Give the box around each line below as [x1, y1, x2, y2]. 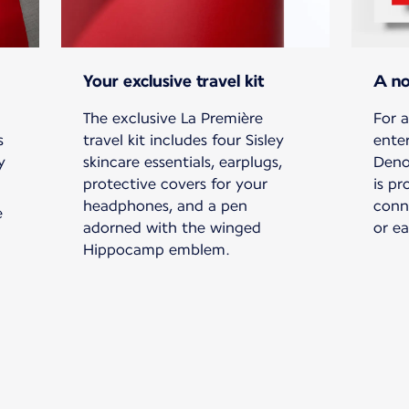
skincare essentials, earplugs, [83, 153, 283, 172]
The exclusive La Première [83, 110, 264, 128]
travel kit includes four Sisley [83, 131, 285, 150]
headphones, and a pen [83, 197, 248, 215]
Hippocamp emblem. [83, 241, 231, 259]
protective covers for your [83, 175, 268, 194]
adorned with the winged [83, 219, 262, 237]
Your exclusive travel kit [83, 71, 265, 91]
